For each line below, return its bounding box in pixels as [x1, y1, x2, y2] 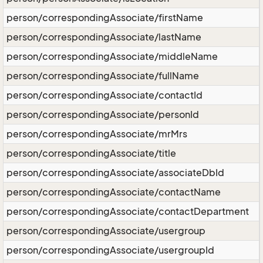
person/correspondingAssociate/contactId [6, 89, 203, 101]
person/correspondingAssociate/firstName [6, 12, 203, 23]
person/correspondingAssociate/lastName [6, 31, 201, 43]
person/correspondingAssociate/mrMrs [6, 128, 187, 140]
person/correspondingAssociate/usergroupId [6, 244, 214, 256]
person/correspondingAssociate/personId [6, 109, 199, 120]
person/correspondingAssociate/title [6, 147, 176, 159]
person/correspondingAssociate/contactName [6, 186, 221, 198]
